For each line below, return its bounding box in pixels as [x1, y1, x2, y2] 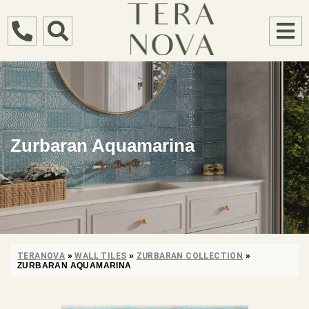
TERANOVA [17, 251, 66, 261]
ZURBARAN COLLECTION [136, 251, 243, 261]
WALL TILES [74, 251, 127, 261]
